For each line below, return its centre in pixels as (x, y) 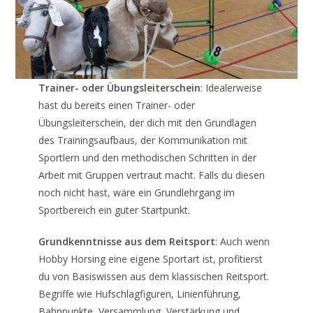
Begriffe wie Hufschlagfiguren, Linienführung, (139, 294)
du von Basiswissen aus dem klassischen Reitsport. (153, 277)
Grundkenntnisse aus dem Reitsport (126, 242)
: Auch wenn (242, 242)
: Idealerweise (231, 88)
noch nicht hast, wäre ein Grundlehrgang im (136, 193)
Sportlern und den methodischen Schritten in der (147, 158)
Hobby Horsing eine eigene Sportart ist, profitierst (150, 259)
